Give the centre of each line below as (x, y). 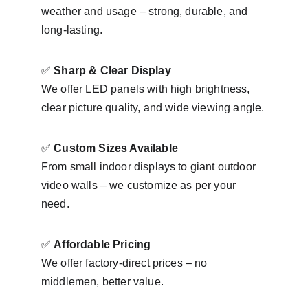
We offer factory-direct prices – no (126, 263)
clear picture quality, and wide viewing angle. (153, 108)
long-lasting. (72, 30)
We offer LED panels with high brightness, (147, 89)
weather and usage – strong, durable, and (146, 11)
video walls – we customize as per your (140, 185)
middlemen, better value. (102, 282)
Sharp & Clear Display (112, 70)
